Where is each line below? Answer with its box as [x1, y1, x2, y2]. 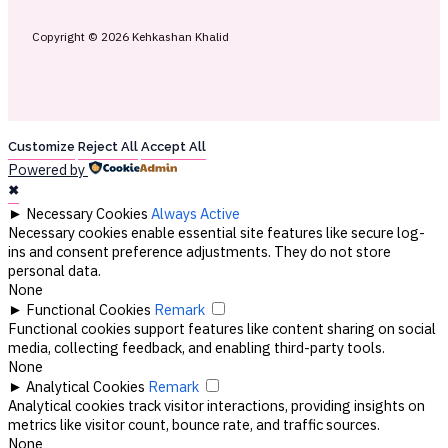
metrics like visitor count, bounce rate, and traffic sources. [8, 415, 380, 435]
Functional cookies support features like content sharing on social [8, 319, 436, 339]
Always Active [151, 204, 240, 224]
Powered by [8, 160, 85, 180]
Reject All [78, 139, 138, 155]
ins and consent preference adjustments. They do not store [8, 242, 391, 262]
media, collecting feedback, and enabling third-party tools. [8, 338, 385, 358]
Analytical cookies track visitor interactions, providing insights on [8, 396, 425, 416]
